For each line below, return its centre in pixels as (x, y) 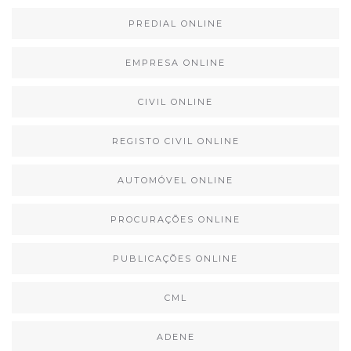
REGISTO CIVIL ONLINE (175, 141)
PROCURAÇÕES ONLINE (175, 220)
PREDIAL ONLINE (175, 24)
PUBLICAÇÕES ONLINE (175, 259)
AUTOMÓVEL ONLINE (175, 181)
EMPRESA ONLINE (175, 63)
